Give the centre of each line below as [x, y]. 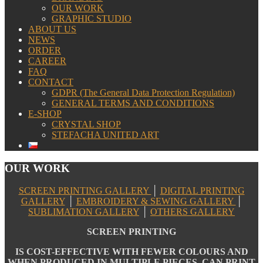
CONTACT [51, 82]
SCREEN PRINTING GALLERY [85, 191]
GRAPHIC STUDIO [92, 18]
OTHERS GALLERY [193, 212]
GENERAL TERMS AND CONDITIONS [133, 103]
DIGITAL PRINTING [202, 191]
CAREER [47, 61]
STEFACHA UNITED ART [105, 135]
